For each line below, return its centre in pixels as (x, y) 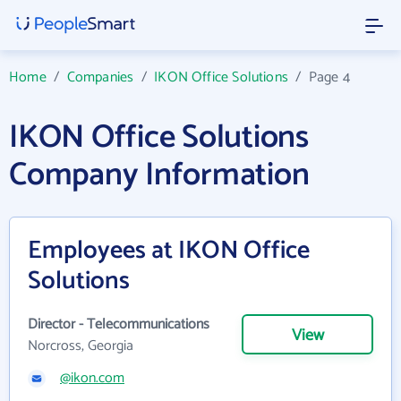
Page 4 (329, 77)
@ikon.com (92, 378)
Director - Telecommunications (119, 324)
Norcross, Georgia (81, 346)
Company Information (159, 175)
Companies (100, 77)
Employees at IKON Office (169, 251)
